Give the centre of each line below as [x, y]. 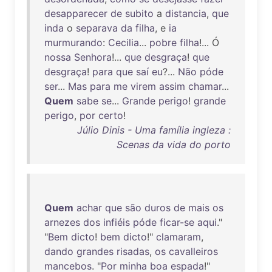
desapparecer [76, 13]
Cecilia [124, 42]
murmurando [73, 42]
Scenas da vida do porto [174, 144]
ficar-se [177, 222]
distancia [186, 13]
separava [97, 28]
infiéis [117, 222]
